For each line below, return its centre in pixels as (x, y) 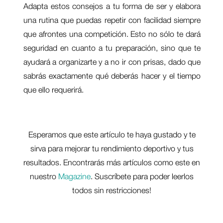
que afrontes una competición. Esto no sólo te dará (112, 34)
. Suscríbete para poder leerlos (142, 176)
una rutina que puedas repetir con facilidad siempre (112, 20)
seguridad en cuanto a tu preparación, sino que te (112, 48)
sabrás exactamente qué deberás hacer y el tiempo (112, 75)
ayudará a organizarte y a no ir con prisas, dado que (112, 61)
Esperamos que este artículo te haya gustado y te (112, 134)
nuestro (44, 176)
